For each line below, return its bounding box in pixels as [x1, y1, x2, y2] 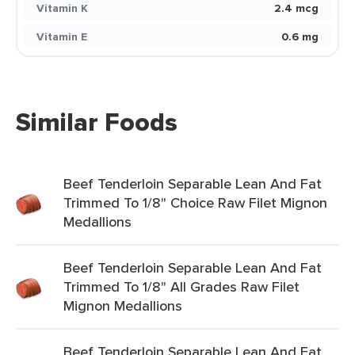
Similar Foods [16, 103, 177, 141]
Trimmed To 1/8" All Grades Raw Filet [63, 277, 300, 296]
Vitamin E [36, 29, 87, 44]
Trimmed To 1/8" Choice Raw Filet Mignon [63, 193, 327, 212]
